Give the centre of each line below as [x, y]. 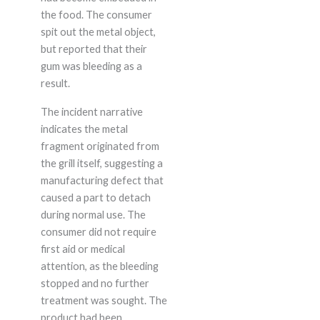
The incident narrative [91, 112]
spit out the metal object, [98, 32]
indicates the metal [84, 129]
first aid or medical [82, 249]
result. [55, 84]
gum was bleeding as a [91, 66]
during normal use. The [93, 215]
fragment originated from [100, 146]
